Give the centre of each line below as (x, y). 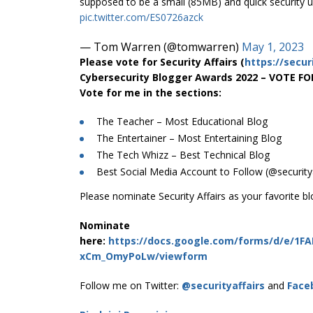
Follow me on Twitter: (131, 285)
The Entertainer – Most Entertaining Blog (189, 138)
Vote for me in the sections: (151, 92)
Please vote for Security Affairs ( (162, 61)
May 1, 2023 (273, 46)
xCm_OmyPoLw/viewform (144, 256)
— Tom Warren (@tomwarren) (161, 46)
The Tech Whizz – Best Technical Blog (183, 154)
